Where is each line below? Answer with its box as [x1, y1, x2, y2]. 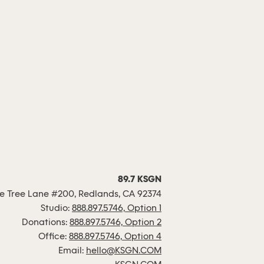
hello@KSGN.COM [86, 246, 161, 256]
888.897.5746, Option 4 [69, 232, 161, 242]
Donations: [22, 218, 70, 227]
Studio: [41, 204, 72, 213]
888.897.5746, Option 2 [70, 218, 161, 227]
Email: [58, 246, 86, 256]
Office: [38, 232, 69, 242]
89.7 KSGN [118, 175, 161, 185]
